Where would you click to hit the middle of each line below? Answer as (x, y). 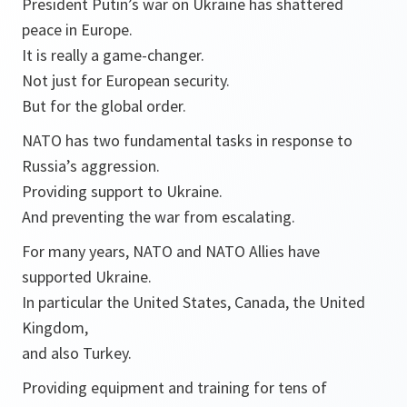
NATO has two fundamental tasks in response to (187, 140)
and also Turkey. (77, 353)
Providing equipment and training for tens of (174, 387)
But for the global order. (104, 106)
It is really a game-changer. (113, 55)
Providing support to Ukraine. (122, 191)
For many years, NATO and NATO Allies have (171, 251)
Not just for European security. (126, 80)
